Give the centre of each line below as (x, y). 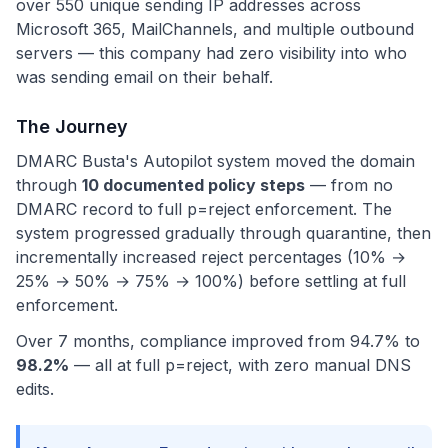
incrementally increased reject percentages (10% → (211, 257)
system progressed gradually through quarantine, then (223, 233)
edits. (35, 389)
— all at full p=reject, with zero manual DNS (240, 365)
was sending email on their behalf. (144, 77)
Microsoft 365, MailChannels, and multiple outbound (215, 29)
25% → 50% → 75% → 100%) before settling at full (211, 281)
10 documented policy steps (193, 185)
